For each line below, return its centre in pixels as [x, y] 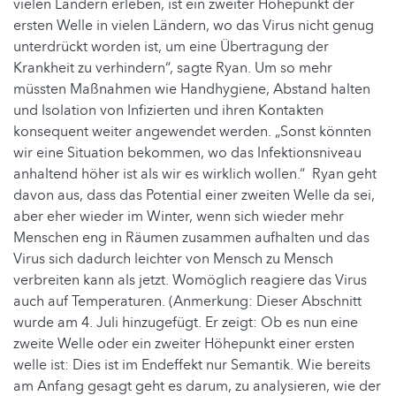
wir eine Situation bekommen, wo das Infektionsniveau [187, 153]
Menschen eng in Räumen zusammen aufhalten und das [191, 238]
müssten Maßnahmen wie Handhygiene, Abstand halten [192, 90]
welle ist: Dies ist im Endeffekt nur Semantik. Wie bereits [192, 366]
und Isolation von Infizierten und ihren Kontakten [168, 111]
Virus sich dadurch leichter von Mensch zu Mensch [173, 259]
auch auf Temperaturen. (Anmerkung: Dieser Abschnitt [187, 302]
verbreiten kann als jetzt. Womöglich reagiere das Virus [190, 281]
